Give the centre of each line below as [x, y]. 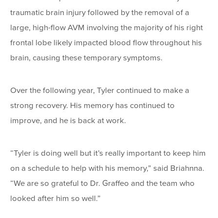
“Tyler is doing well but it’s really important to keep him [108, 154]
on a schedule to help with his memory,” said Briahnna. [108, 169]
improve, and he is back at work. [68, 121]
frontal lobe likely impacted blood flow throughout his [106, 43]
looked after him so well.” [56, 199]
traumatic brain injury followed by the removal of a [100, 13]
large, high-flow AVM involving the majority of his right [107, 28]
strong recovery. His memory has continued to [93, 106]
